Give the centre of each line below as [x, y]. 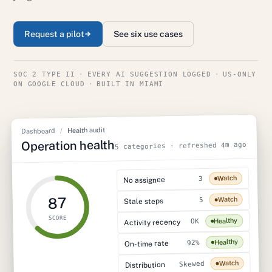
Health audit [86, 130]
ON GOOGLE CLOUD [49, 84]
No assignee [144, 180]
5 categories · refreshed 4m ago [180, 146]
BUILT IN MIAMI [130, 84]
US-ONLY [240, 74]
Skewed [192, 264]
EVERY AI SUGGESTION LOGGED [149, 74]
